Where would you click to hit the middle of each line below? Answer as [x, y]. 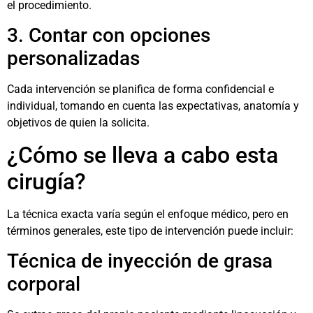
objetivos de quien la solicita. [78, 123]
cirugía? [46, 181]
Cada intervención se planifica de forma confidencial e [140, 89]
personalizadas [73, 59]
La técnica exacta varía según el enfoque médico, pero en [148, 214]
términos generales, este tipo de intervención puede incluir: [150, 231]
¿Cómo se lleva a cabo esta [143, 155]
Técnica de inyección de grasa [140, 261]
